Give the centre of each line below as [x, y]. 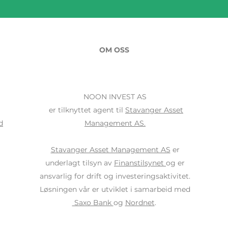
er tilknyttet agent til [86, 110]
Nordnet [140, 203]
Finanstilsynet [139, 163]
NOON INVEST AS [115, 97]
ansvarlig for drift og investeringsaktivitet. [115, 176]
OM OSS [114, 50]
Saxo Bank [93, 203]
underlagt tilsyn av [80, 163]
